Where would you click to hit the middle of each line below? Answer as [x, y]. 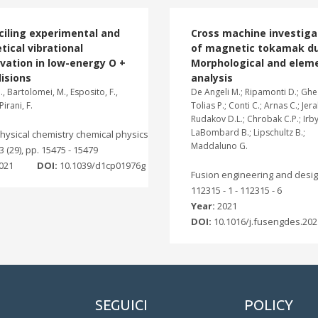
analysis [212, 78]
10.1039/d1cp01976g [103, 165]
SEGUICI [121, 305]
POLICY [269, 305]
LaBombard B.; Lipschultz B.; [248, 132]
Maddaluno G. [219, 146]
